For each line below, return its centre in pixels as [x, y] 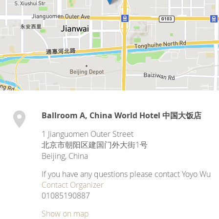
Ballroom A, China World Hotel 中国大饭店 [121, 115]
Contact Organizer [73, 185]
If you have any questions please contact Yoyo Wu [126, 174]
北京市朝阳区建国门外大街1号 [95, 145]
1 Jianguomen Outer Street [88, 134]
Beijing [53, 156]
